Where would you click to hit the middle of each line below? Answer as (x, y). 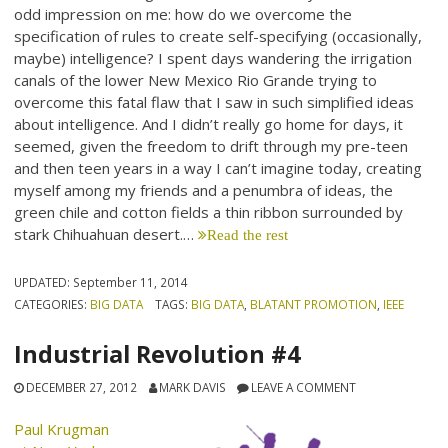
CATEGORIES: (52, 304)
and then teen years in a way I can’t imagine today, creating (218, 168)
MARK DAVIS (192, 386)
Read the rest (248, 235)
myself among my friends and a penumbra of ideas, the (204, 190)
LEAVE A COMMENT (304, 386)
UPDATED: (44, 282)
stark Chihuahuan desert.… (106, 234)
